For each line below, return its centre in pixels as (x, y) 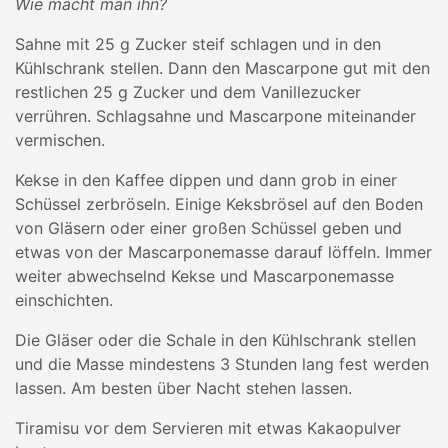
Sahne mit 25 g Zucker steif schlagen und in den (198, 44)
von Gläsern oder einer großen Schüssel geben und (208, 228)
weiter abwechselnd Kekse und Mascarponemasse (204, 276)
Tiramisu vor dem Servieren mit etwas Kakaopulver (208, 428)
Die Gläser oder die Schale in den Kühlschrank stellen (215, 340)
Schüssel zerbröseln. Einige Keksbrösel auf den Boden (219, 204)
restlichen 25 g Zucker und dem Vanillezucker (188, 92)
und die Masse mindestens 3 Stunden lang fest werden (222, 364)
